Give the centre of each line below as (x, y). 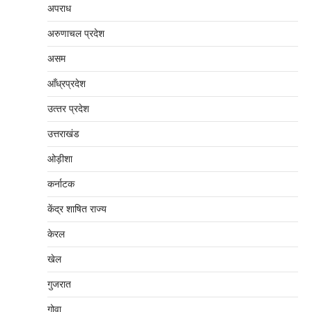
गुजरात (59, 284)
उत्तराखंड (63, 134)
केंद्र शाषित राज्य (77, 209)
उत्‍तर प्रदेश (68, 109)
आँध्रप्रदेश (67, 84)
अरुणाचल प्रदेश (76, 33)
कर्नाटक (61, 184)
